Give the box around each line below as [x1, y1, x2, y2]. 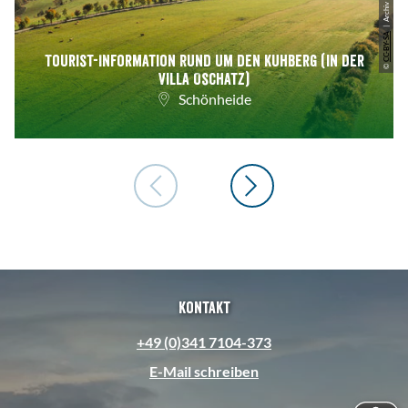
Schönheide [178, 90, 252, 108]
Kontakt [178, 300, 230, 317]
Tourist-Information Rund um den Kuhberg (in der [44, 53, 364, 70]
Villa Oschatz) [158, 71, 250, 88]
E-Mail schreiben [149, 362, 259, 381]
